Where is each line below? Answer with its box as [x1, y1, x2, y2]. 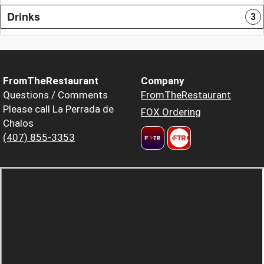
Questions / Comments [3, 88, 108, 101]
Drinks [7, 8, 40, 24]
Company [141, 74, 184, 87]
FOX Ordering [141, 105, 201, 118]
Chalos [3, 117, 34, 129]
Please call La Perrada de [3, 103, 114, 115]
